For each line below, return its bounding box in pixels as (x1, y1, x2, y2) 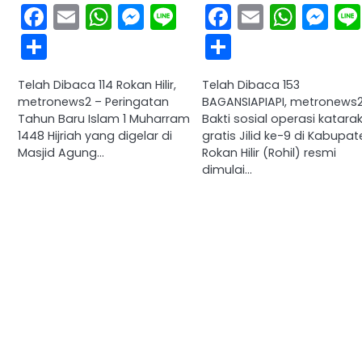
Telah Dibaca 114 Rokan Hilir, (18, 77, 176, 94)
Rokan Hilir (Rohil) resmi (201, 145, 336, 162)
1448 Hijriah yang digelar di (18, 128, 172, 145)
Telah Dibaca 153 (201, 77, 300, 94)
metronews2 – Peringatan (18, 94, 169, 111)
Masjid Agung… (18, 145, 104, 162)
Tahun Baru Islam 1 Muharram (18, 111, 190, 128)
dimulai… (201, 162, 252, 179)
